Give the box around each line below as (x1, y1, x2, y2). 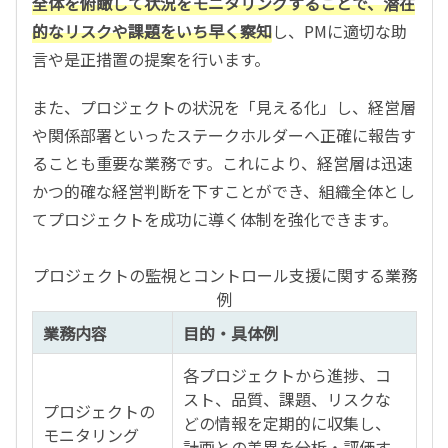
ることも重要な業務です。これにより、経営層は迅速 (32, 150, 413, 175)
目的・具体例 (183, 320, 279, 345)
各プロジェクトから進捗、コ (183, 362, 391, 387)
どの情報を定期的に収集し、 (183, 410, 391, 435)
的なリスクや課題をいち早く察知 (32, 18, 272, 43)
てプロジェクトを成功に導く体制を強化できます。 (32, 206, 398, 231)
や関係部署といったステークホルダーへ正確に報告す (32, 122, 416, 147)
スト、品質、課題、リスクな (183, 386, 391, 411)
